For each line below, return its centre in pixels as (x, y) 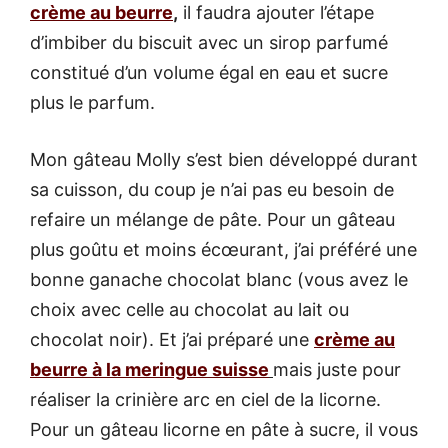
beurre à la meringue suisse (149, 369)
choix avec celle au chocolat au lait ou (189, 309)
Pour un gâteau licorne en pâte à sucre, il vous (224, 429)
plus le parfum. (92, 102)
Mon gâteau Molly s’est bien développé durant (224, 159)
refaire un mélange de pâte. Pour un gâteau (212, 219)
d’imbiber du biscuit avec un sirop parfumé (209, 42)
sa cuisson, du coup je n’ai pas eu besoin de (212, 189)
